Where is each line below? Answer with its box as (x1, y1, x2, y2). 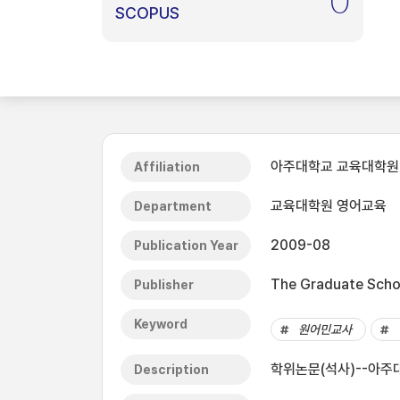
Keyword (134, 317, 187, 331)
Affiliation (134, 160, 200, 174)
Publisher (134, 278, 194, 292)
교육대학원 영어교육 (271, 197, 387, 214)
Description (134, 362, 209, 377)
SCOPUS (115, 4, 179, 22)
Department (134, 199, 212, 213)
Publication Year (134, 238, 238, 253)
